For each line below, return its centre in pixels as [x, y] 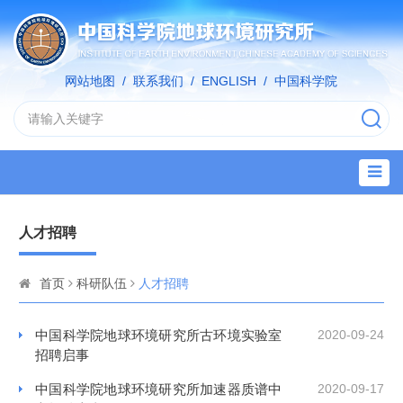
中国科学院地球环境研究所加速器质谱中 [159, 389]
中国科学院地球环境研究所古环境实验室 [159, 335]
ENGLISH [228, 81]
